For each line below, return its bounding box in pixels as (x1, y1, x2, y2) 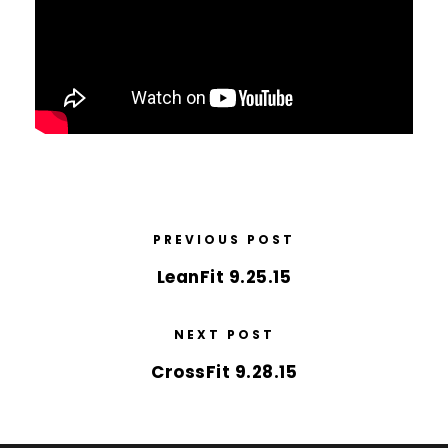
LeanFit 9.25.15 (156, 265, 292, 289)
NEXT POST (173, 326, 275, 343)
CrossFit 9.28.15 (151, 360, 297, 384)
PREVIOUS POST (153, 231, 295, 248)
